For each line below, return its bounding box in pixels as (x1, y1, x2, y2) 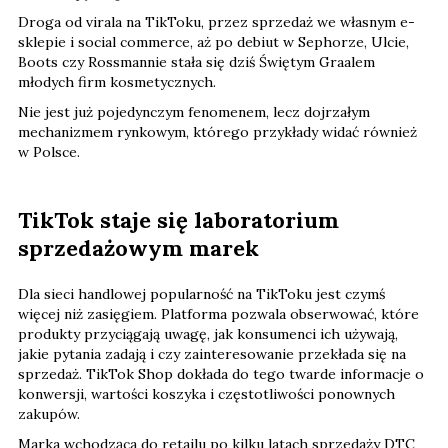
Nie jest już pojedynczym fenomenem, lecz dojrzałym (18, 103, 370, 122)
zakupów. (18, 405, 80, 424)
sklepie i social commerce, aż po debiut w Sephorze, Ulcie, (18, 33, 409, 52)
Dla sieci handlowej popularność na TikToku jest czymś (18, 285, 385, 304)
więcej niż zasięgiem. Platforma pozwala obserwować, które (18, 305, 419, 324)
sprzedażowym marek (18, 234, 259, 263)
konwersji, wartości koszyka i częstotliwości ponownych (18, 385, 395, 404)
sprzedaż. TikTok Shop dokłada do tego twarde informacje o (18, 365, 424, 384)
